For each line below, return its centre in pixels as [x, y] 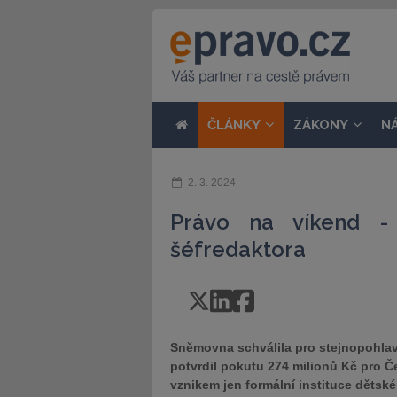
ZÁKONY [321, 125]
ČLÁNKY [234, 125]
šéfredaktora [238, 249]
